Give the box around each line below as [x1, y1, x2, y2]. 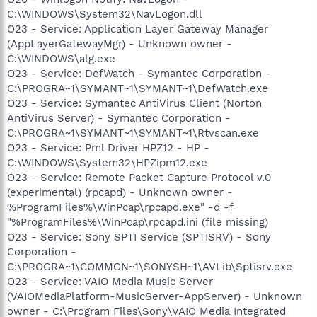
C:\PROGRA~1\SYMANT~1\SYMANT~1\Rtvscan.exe [7, 127, 259, 139]
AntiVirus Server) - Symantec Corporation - [7, 112, 231, 125]
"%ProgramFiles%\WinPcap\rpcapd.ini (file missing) [7, 216, 268, 229]
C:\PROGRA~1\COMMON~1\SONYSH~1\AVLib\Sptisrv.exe [7, 260, 292, 273]
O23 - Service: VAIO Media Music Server [7, 275, 213, 288]
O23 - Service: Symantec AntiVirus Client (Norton [7, 97, 262, 110]
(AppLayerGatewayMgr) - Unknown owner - [7, 38, 232, 50]
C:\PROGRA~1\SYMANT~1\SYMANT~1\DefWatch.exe [7, 82, 268, 95]
